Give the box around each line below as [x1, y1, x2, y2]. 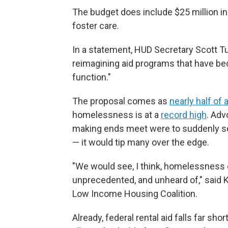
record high [161, 109, 207, 121]
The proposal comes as [72, 96, 169, 107]
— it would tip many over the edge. [72, 137, 209, 148]
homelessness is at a [72, 109, 161, 121]
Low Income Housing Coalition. [72, 188, 197, 199]
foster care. [72, 20, 119, 32]
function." [72, 72, 111, 83]
